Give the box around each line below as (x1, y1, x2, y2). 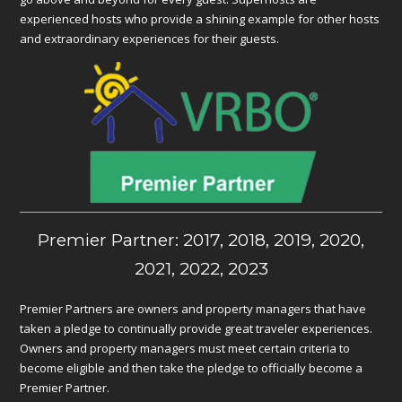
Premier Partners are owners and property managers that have (20, 300, 367, 317)
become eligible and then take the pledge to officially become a (20, 359, 363, 376)
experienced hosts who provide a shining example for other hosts (20, 10, 380, 27)
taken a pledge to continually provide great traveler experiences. (20, 319, 373, 336)
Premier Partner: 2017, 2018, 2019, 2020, (38, 229, 364, 250)
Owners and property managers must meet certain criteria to (20, 339, 351, 356)
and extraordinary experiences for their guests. (20, 30, 280, 47)
